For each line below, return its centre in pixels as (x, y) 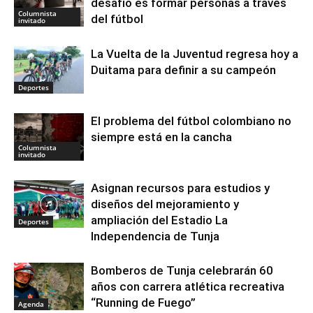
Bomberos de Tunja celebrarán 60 (182, 270)
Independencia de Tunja (155, 236)
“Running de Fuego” (143, 302)
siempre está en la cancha (161, 137)
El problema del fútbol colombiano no (191, 121)
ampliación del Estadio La (159, 220)
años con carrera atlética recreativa (188, 286)
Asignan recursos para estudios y (180, 188)
